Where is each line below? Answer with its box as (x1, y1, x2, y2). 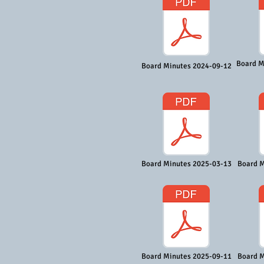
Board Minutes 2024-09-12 (141, 61, 232, 71)
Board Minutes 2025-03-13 (141, 159, 232, 169)
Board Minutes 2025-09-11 (141, 252, 232, 261)
